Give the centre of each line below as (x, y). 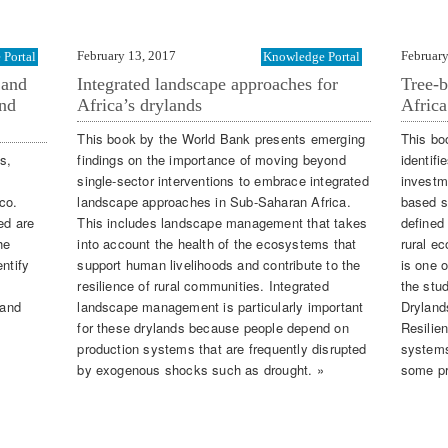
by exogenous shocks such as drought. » (200, 370)
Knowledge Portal (311, 56)
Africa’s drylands (140, 104)
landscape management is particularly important (220, 307)
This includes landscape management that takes (222, 223)
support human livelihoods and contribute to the (219, 265)
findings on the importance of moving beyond (211, 160)
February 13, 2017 (127, 55)
